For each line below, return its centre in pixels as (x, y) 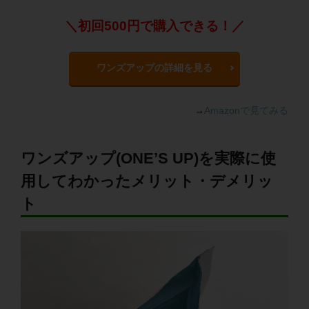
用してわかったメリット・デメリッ (147, 181)
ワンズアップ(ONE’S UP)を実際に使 (148, 158)
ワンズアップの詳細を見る (154, 67)
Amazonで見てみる (246, 110)
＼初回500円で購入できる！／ (154, 26)
